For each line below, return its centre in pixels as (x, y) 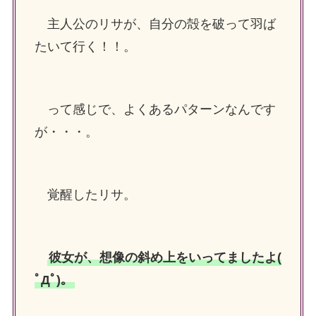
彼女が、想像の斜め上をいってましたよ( (165, 257)
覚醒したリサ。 (91, 195)
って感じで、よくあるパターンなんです (161, 110)
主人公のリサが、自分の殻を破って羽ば (161, 24)
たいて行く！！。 (85, 47)
